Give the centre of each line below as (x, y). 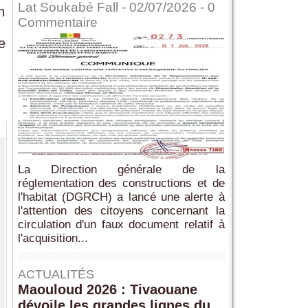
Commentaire (57, 23)
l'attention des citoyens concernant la (121, 211)
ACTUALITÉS (56, 275)
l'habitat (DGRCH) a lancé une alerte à (121, 197)
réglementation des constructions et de (121, 184)
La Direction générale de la (121, 170)
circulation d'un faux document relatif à (121, 225)
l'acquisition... (53, 239)
